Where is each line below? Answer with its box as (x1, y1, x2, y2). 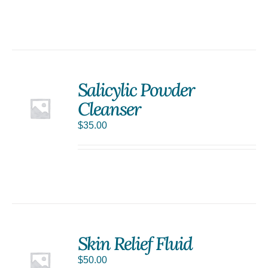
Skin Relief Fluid (78, 232, 193, 255)
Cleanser (78, 98, 141, 121)
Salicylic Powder (78, 78, 195, 102)
